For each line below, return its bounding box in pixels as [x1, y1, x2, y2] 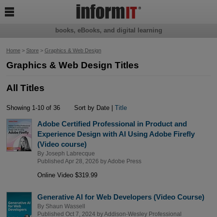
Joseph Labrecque [45, 150, 95, 156]
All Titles [6, 82, 45, 93]
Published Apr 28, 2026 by [37, 158, 108, 164]
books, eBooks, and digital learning [55, 27, 162, 34]
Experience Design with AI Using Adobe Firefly [37, 129, 195, 138]
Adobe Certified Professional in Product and [37, 119, 187, 128]
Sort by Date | [72, 104, 115, 111]
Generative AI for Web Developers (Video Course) [37, 192, 204, 201]
